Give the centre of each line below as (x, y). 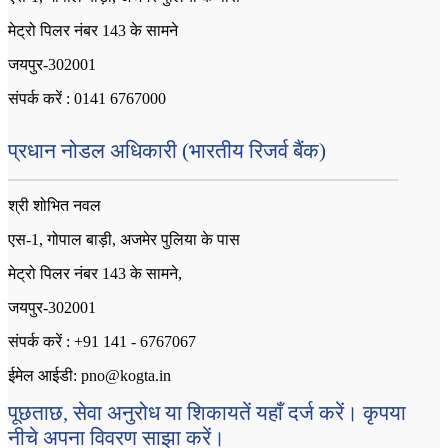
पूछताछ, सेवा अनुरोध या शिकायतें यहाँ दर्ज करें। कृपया (207, 413)
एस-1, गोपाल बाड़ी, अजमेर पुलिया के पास (124, 240)
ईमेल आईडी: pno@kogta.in (89, 376)
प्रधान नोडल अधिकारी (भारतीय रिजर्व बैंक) (167, 151)
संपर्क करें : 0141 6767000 (87, 99)
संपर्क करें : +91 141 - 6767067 (102, 342)
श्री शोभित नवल (54, 206)
